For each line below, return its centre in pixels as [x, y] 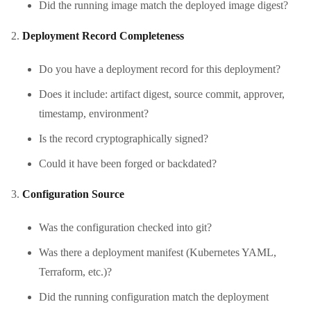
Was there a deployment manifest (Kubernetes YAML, [158, 252]
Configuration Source [73, 194]
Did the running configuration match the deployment [154, 296]
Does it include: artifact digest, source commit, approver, [162, 94]
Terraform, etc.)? [75, 271]
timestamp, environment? [94, 113]
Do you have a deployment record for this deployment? [160, 69]
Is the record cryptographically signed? [124, 138]
